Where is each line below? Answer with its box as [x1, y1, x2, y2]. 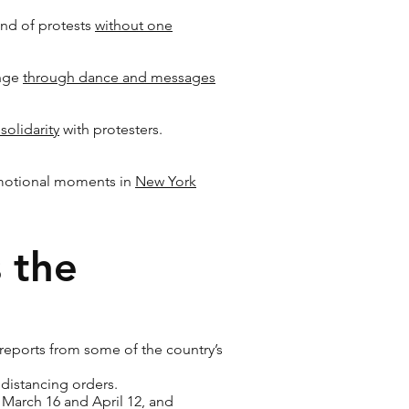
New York [135, 173, 196, 190]
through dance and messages [23, 68, 215, 86]
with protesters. [59, 121, 163, 138]
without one [95, 16, 173, 34]
